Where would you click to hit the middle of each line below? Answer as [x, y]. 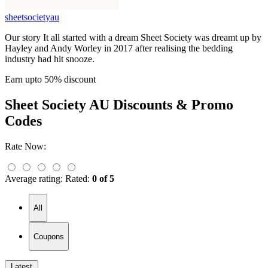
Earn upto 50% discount [50, 79]
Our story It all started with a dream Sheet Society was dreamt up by [133, 37]
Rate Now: [25, 146]
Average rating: [34, 178]
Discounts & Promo [171, 104]
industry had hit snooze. [50, 59]
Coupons [49, 236]
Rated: [77, 178]
